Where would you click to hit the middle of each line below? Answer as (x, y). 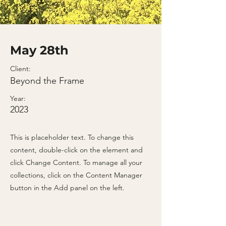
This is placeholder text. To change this (72, 137)
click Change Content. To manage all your (76, 162)
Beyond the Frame (47, 81)
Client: (20, 69)
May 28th (39, 50)
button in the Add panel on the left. (67, 188)
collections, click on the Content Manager (76, 175)
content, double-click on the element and (76, 150)
